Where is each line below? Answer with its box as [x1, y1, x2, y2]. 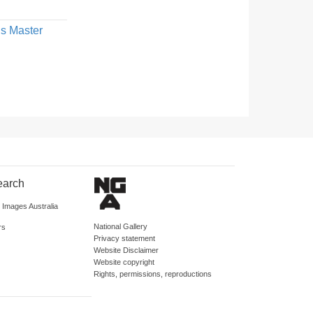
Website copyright [94, 258, 154, 266]
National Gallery [94, 222, 147, 231]
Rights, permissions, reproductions [94, 270, 212, 278]
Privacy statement [94, 234, 155, 242]
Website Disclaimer [94, 246, 159, 254]
